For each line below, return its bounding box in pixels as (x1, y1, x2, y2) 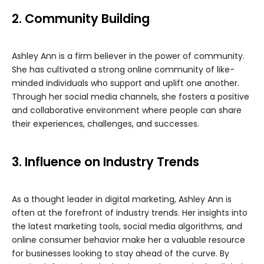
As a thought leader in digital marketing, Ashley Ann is (12, 193, 232, 206)
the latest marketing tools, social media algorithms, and (12, 220, 242, 233)
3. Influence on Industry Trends (12, 153, 199, 171)
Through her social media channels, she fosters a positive (12, 91, 249, 103)
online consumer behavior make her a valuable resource (12, 234, 245, 246)
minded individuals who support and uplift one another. (12, 77, 239, 90)
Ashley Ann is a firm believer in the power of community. (12, 50, 245, 62)
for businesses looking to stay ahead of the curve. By (12, 247, 229, 260)
